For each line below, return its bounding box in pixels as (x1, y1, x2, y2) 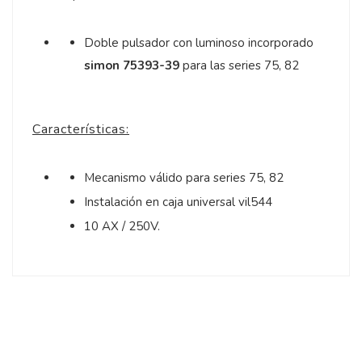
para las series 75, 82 (179, 57, 299, 74)
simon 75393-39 (84, 57, 179, 74)
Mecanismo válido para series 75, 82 (84, 170, 284, 187)
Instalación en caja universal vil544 (84, 194, 272, 211)
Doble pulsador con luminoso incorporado (84, 34, 314, 51)
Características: (32, 120, 129, 139)
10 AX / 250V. (84, 218, 160, 235)
